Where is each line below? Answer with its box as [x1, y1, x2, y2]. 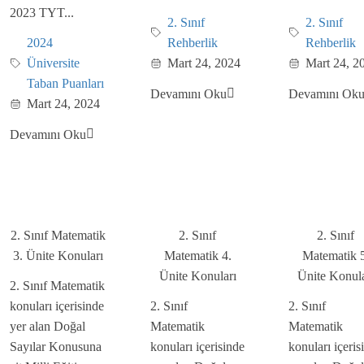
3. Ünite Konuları [13, 248, 103, 262]
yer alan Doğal [10, 318, 85, 333]
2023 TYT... [10, 6, 74, 20]
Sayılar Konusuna [10, 339, 102, 353]
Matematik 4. [163, 248, 232, 262]
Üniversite [27, 56, 80, 71]
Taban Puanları [27, 76, 104, 91]
